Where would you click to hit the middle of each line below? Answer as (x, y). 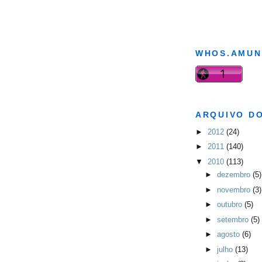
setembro (234, 219)
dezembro (235, 175)
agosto (229, 235)
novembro (235, 189)
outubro (230, 205)
